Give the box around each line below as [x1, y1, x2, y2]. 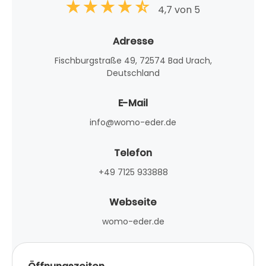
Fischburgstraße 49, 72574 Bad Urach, [54, 54, 212, 66]
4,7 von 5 [158, 3, 200, 17]
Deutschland [106, 66, 160, 79]
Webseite [109, 195, 157, 210]
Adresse [112, 34, 154, 48]
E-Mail [118, 96, 148, 110]
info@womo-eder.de [90, 116, 176, 129]
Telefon [114, 145, 152, 160]
